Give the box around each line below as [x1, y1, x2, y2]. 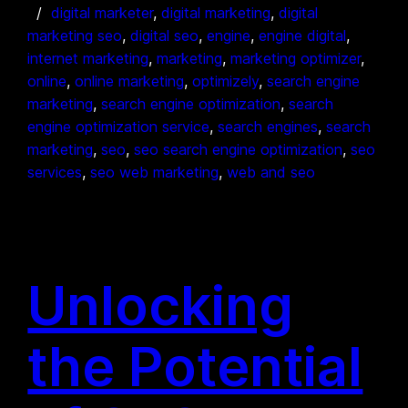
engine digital [259, 25, 347, 45]
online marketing [75, 71, 185, 90]
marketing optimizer [230, 48, 362, 67]
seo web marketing [90, 162, 219, 181]
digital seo [130, 25, 199, 45]
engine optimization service [27, 117, 210, 136]
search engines [218, 117, 319, 136]
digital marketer [51, 3, 154, 22]
